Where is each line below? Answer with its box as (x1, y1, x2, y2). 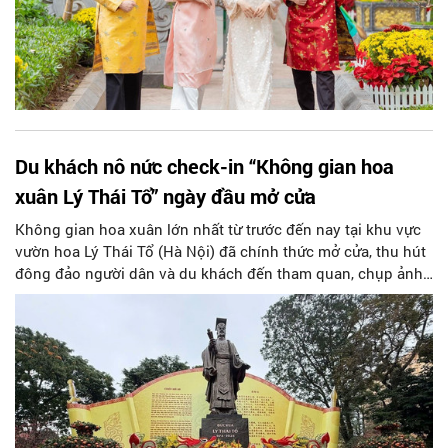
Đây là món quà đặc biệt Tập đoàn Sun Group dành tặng (15, 284, 400, 305)
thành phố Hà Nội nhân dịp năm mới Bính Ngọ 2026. (15, 306, 375, 327)
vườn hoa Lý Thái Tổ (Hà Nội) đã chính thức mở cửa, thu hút (15, 240, 426, 261)
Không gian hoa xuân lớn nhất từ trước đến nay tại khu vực (15, 218, 421, 239)
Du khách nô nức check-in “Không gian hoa (15, 152, 394, 179)
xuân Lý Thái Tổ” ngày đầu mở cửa (15, 182, 316, 209)
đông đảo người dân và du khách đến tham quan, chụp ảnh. (15, 262, 427, 283)
